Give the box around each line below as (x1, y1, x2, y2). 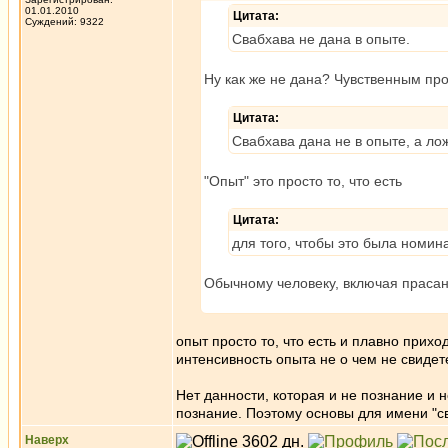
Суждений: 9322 (25, 16, 104, 27)
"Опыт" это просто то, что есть (204, 173, 402, 189)
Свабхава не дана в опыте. (232, 31, 410, 47)
